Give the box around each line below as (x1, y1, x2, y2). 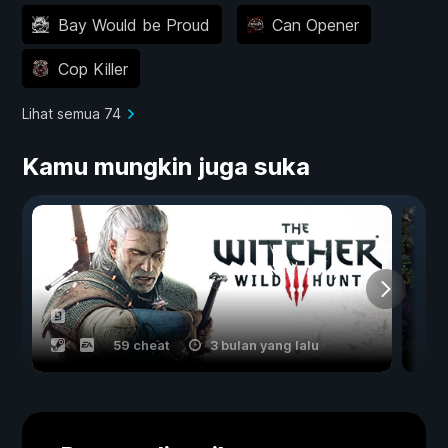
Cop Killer (57, 58, 128, 79)
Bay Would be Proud (57, 14, 210, 35)
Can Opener (272, 14, 359, 35)
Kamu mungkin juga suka (22, 152, 310, 182)
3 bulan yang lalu (210, 337, 319, 354)
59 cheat (113, 337, 170, 354)
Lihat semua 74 (22, 105, 121, 123)
